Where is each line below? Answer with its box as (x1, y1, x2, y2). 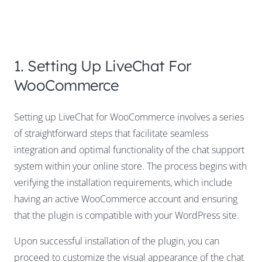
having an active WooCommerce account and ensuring (14, 192, 237, 206)
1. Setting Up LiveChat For (14, 56, 192, 75)
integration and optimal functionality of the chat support (14, 143, 244, 157)
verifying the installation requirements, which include (14, 176, 232, 189)
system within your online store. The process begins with (14, 160, 247, 173)
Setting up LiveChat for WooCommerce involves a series (14, 111, 244, 124)
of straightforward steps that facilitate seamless (14, 127, 208, 140)
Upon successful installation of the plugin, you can (14, 235, 219, 248)
